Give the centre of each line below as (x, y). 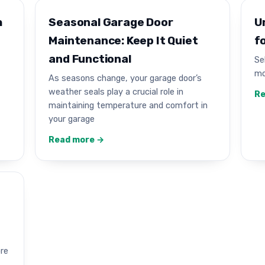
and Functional (90, 59)
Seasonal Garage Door (111, 22)
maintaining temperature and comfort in (128, 105)
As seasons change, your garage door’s (125, 78)
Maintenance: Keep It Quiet (123, 41)
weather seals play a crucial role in (116, 91)
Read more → (77, 140)
